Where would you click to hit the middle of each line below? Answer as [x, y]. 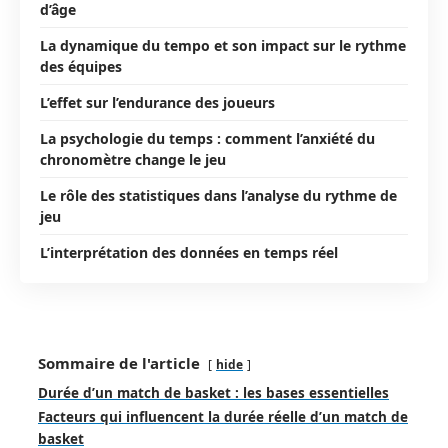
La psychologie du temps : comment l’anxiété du [207, 138]
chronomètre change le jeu [133, 159]
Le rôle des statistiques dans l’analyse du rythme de [218, 195]
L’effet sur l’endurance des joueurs [157, 102]
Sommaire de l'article [119, 363]
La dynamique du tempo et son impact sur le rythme [223, 45]
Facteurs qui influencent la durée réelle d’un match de [223, 417]
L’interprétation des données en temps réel [189, 252]
